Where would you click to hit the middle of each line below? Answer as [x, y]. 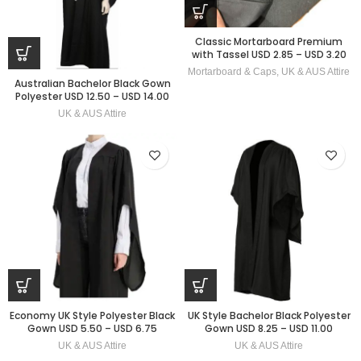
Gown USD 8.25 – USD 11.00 [269, 329]
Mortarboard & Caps [232, 71]
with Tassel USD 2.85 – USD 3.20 [269, 54]
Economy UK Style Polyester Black [92, 316]
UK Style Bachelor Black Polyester [269, 316]
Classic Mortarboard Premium [269, 41]
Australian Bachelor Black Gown [92, 84]
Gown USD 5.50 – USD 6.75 [92, 329]
